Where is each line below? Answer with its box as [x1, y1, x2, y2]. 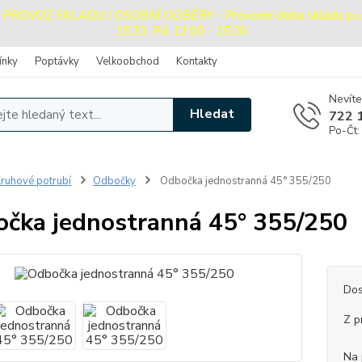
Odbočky [92, 173, 136, 188]
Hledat [190, 105, 235, 124]
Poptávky [35, 54, 79, 69]
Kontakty [176, 54, 217, 69]
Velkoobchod [96, 54, 159, 69]
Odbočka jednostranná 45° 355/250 [157, 173, 331, 188]
